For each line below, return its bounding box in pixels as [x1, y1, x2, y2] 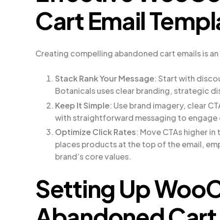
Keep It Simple [55, 100, 110, 110]
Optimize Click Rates [55, 127, 136, 137]
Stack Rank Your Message [55, 73, 154, 83]
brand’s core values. [55, 151, 131, 162]
